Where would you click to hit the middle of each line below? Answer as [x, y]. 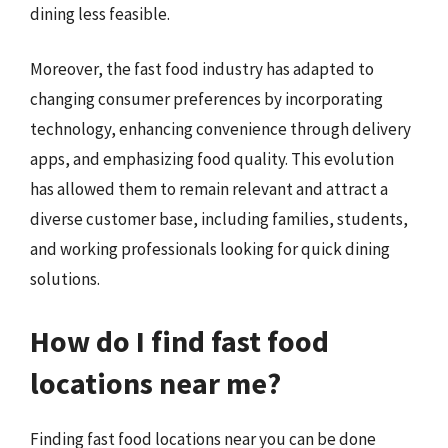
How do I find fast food [179, 340]
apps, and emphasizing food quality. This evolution [212, 159]
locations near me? [155, 382]
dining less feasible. [100, 13]
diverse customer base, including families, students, [219, 219]
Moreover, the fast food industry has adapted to [202, 69]
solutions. [65, 279]
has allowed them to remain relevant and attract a [209, 189]
